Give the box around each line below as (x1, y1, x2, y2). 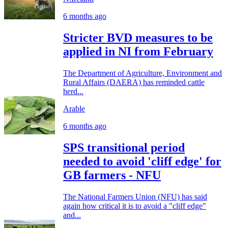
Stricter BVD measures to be (63, 31, 213, 45)
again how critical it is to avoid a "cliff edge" (63, 201, 206, 210)
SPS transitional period (63, 141, 185, 154)
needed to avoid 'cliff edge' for (63, 155, 221, 168)
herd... (63, 87, 83, 96)
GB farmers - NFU (63, 168, 161, 182)
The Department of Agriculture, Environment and (63, 69, 222, 78)
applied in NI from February (63, 45, 213, 59)
